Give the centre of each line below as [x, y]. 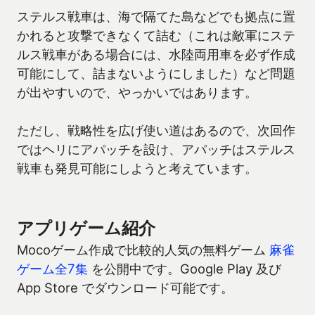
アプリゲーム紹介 [86, 229]
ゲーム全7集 [52, 269]
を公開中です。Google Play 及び [185, 269]
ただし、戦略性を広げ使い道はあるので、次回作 [156, 130]
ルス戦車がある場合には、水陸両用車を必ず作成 [156, 54]
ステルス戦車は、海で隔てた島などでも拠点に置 [156, 17]
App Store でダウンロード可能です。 [125, 288]
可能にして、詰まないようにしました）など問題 [156, 73]
